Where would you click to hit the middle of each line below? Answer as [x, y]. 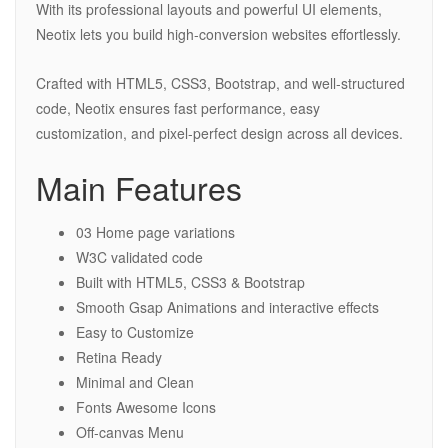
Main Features [139, 187]
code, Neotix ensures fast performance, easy [178, 108]
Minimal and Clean [135, 382]
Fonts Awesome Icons [146, 407]
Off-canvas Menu [130, 432]
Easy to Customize [135, 332]
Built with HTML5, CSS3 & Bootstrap [190, 282]
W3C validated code [139, 257]
